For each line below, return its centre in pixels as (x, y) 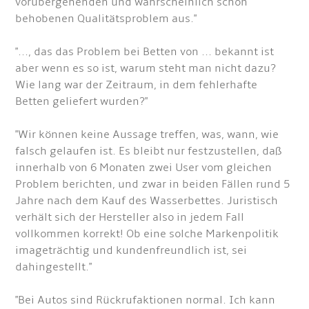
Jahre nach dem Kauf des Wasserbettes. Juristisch (147, 201)
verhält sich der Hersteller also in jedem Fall (130, 217)
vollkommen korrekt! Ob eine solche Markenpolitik (147, 234)
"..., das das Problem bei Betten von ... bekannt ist (145, 52)
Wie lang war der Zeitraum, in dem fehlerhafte (137, 85)
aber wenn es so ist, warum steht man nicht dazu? (146, 68)
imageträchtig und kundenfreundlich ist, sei (131, 250)
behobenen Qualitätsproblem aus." (106, 19)
